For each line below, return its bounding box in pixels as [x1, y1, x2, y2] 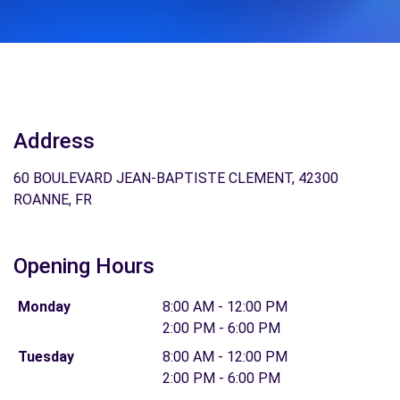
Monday [17, 298, 71, 315]
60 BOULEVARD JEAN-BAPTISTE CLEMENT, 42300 [13, 170, 338, 187]
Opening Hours [13, 254, 154, 279]
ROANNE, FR [13, 191, 92, 208]
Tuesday [17, 348, 74, 365]
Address [13, 129, 95, 154]
